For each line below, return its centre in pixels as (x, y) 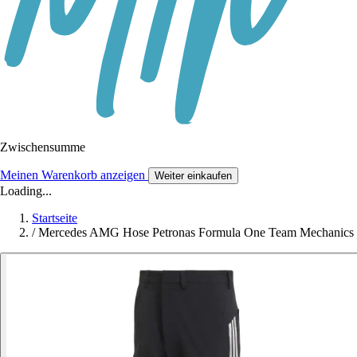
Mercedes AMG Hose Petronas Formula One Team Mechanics (196, 233)
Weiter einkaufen (193, 176)
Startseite (55, 218)
